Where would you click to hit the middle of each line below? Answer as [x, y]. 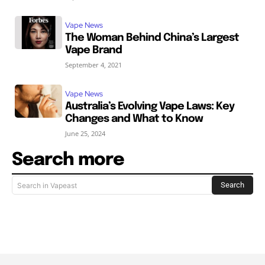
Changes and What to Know [134, 119]
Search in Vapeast [47, 185]
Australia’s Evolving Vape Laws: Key [149, 106]
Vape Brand [93, 50]
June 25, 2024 [85, 133]
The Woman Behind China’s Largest [152, 38]
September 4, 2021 [93, 65]
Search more [68, 160]
